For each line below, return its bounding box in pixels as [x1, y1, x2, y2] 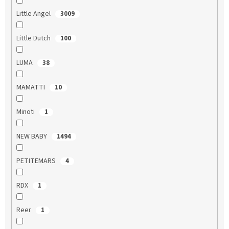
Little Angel [16, 8, 52, 19]
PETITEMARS [16, 155, 57, 166]
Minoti [16, 106, 36, 117]
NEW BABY [16, 131, 49, 142]
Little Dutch [16, 33, 52, 43]
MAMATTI [16, 82, 47, 93]
